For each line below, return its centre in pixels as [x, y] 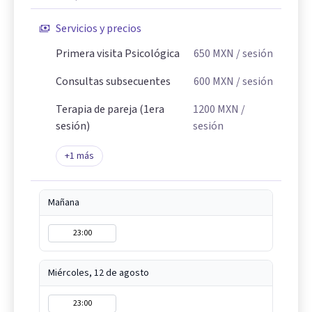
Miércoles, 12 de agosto [99, 273]
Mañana [64, 203]
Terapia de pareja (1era [110, 109]
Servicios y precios [99, 29]
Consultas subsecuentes [113, 81]
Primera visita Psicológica [118, 54]
